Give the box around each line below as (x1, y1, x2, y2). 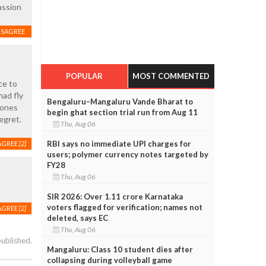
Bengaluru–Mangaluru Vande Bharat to (46, 96, 193, 106)
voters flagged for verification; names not (46, 202, 202, 212)
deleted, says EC (46, 213, 108, 223)
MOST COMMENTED (132, 71, 210, 81)
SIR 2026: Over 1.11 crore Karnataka (46, 191, 183, 201)
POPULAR (65, 71, 103, 81)
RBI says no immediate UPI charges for (46, 138, 191, 148)
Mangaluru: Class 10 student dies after (46, 244, 193, 254)
